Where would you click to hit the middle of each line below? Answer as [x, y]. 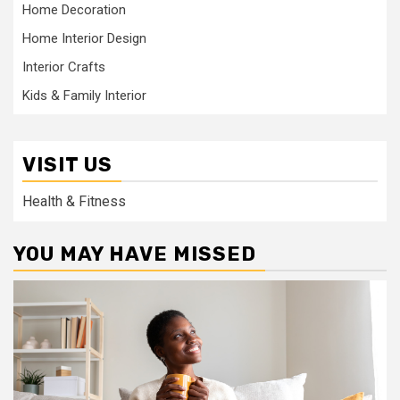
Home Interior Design [84, 38]
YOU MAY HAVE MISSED [135, 254]
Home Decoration [74, 10]
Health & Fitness [74, 201]
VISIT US [67, 165]
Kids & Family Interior [84, 96]
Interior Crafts [64, 67]
